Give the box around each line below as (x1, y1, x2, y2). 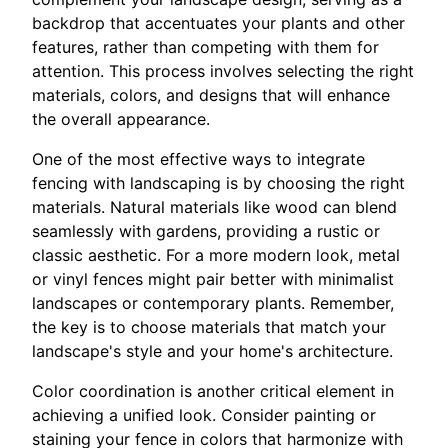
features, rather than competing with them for (32, 37, 379, 58)
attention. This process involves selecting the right (32, 61, 414, 82)
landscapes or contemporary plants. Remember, (32, 293, 394, 314)
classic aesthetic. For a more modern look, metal (32, 245, 400, 266)
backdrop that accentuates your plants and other (32, 13, 405, 34)
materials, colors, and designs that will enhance (32, 85, 390, 106)
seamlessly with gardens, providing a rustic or (32, 221, 380, 242)
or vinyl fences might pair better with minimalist (32, 269, 394, 290)
